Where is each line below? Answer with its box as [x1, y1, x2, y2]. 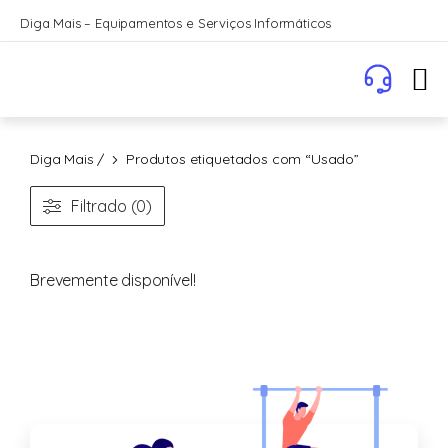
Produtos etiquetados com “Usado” [126, 150, 359, 168]
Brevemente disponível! [30, 270, 196, 290]
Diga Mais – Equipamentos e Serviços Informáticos [20, 15, 332, 31]
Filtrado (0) [71, 196, 153, 216]
